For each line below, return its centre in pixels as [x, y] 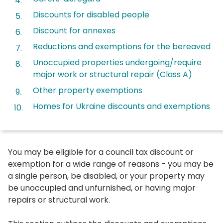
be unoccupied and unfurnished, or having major [102, 188]
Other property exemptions [88, 90]
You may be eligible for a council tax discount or [101, 152]
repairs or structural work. [59, 200]
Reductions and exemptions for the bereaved [122, 46]
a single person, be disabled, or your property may [106, 176]
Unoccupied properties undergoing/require [117, 62]
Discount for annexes [74, 30]
